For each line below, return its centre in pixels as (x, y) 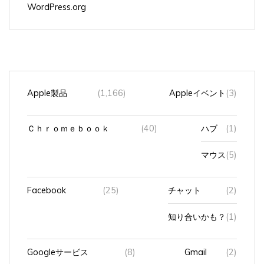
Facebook (47, 183)
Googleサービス (58, 245)
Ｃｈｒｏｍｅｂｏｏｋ (68, 121)
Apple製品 (47, 86)
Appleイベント (197, 86)
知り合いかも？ (197, 209)
